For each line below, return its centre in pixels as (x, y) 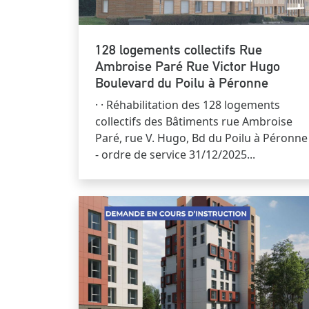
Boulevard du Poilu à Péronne (182, 82)
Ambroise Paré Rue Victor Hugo (188, 66)
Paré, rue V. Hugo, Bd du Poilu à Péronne (201, 138)
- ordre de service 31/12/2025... (175, 154)
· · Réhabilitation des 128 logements (188, 104)
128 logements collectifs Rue (179, 49)
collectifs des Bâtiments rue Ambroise (194, 121)
